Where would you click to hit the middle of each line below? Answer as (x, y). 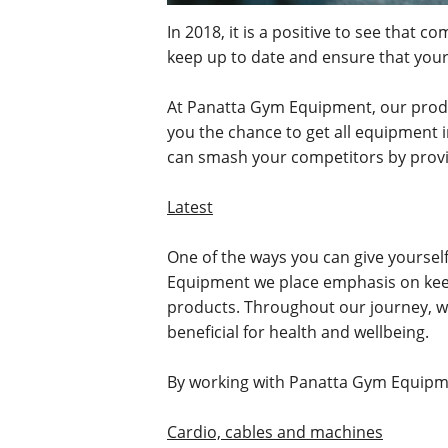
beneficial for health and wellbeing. (298, 332)
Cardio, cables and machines (275, 432)
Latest (190, 207)
